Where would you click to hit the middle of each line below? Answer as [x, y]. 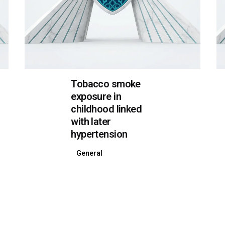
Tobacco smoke [106, 85]
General [89, 154]
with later [91, 123]
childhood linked [106, 110]
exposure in [96, 97]
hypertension [99, 135]
